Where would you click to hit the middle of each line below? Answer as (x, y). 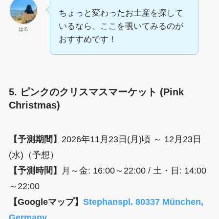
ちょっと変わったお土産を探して (121, 13)
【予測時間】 (35, 170)
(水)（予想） (33, 155)
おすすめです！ (88, 39)
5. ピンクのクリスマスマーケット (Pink (96, 92)
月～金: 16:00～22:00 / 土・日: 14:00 (134, 170)
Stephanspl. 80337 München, (143, 202)
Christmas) (34, 105)
